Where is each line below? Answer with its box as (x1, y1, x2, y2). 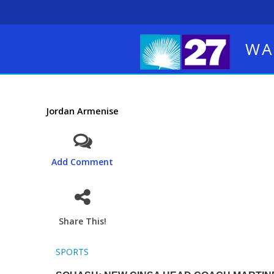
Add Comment (51, 156, 114, 168)
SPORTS (55, 246, 89, 257)
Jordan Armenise (46, 105, 119, 117)
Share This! (58, 215, 106, 227)
